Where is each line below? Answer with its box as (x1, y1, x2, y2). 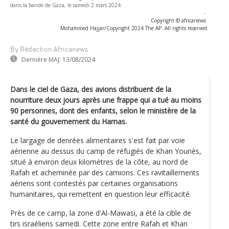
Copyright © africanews (151, 16, 206, 24)
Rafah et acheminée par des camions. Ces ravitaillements (10, 167, 199, 177)
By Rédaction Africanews (10, 45, 88, 54)
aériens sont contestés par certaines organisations (10, 178, 178, 188)
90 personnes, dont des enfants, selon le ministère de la (10, 105, 196, 116)
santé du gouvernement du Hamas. (10, 116, 127, 126)
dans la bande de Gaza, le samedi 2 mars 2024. (10, 1, 122, 9)
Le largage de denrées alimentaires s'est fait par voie (10, 135, 185, 145)
